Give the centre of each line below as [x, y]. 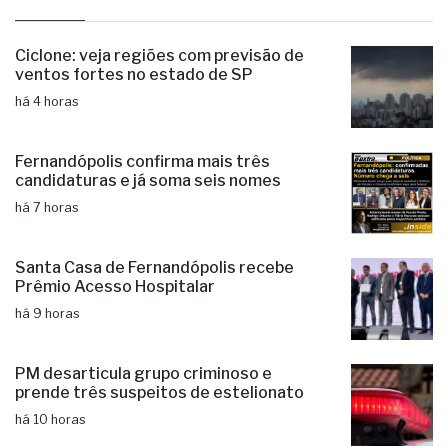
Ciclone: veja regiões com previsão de [159, 116]
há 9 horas [47, 374]
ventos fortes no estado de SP [134, 135]
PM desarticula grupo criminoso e [143, 434]
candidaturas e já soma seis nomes [148, 241]
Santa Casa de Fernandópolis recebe [154, 328]
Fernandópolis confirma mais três [142, 222]
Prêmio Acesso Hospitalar [115, 347]
